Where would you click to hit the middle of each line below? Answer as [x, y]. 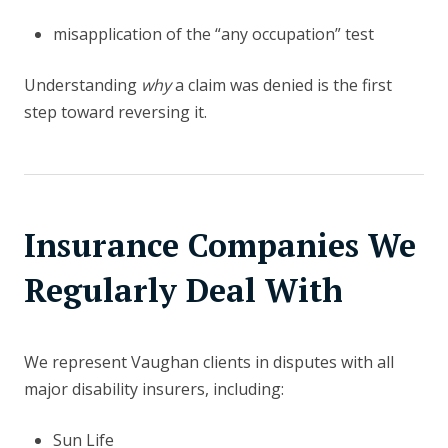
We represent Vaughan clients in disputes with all [209, 361]
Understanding [82, 84]
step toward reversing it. [115, 111]
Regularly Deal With [183, 289]
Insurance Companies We [220, 244]
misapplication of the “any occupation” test [213, 33]
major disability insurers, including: [154, 388]
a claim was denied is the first [281, 84]
